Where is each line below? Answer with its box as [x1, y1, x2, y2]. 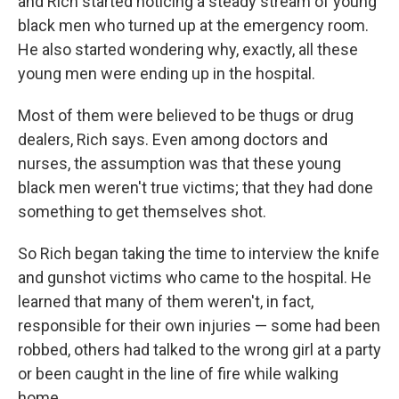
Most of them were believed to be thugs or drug [18, 106, 354, 125]
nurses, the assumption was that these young [18, 154, 341, 173]
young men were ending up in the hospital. [18, 64, 315, 83]
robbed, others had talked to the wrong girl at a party [18, 340, 381, 359]
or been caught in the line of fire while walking [18, 364, 338, 383]
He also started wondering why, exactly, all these [18, 40, 358, 59]
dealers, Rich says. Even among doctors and [18, 130, 328, 149]
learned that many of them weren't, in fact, [18, 292, 313, 311]
